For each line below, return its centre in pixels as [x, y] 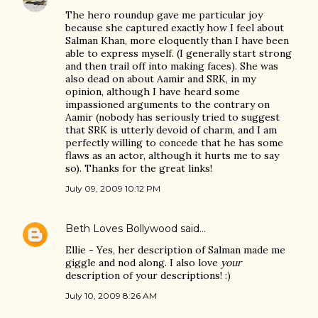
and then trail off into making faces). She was [172, 66]
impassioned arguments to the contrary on [168, 104]
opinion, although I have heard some [153, 92]
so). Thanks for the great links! [139, 168]
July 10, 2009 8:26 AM [111, 296]
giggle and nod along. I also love [143, 263]
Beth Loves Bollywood [121, 229]
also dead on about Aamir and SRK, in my [160, 79]
